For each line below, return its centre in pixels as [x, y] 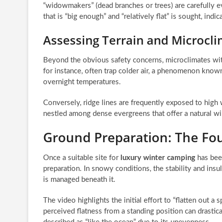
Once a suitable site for [82, 158]
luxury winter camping [158, 158]
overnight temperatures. [82, 82]
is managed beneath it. [79, 179]
